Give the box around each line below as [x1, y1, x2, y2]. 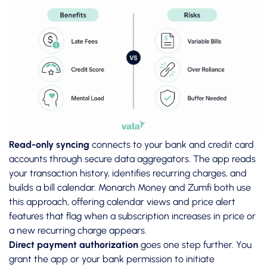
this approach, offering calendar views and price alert [9, 196, 235, 208]
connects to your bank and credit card [89, 139, 254, 151]
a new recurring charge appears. [9, 225, 147, 237]
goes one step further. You [138, 239, 252, 251]
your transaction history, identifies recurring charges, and [9, 167, 247, 179]
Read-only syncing [9, 139, 89, 151]
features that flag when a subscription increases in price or [9, 210, 256, 222]
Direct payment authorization [9, 239, 138, 251]
